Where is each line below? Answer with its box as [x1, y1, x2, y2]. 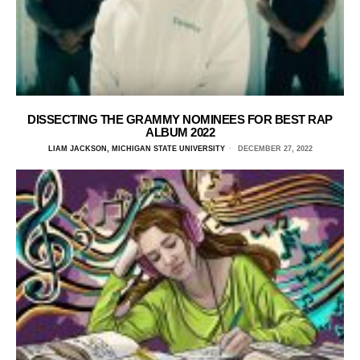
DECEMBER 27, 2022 [235, 144, 313, 153]
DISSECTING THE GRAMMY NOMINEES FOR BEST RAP [27, 112, 333, 126]
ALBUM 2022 [145, 125, 215, 139]
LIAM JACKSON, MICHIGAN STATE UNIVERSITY [47, 144, 225, 153]
